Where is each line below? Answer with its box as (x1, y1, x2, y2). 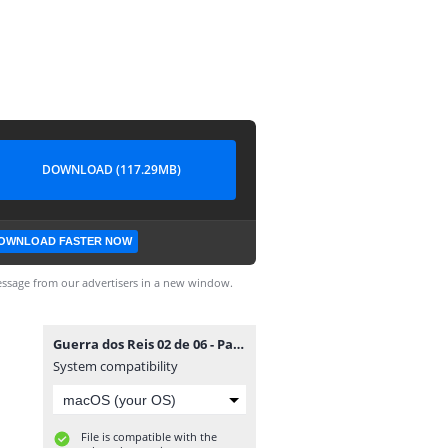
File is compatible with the (81, 429, 217, 444)
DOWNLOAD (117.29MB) (41, 161, 181, 178)
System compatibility (53, 357, 178, 375)
